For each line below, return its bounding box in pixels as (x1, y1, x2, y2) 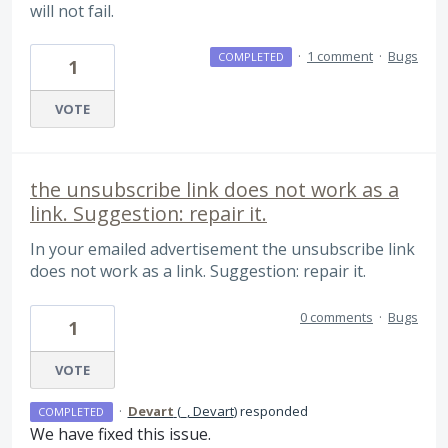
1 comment (307, 47, 373, 66)
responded (236, 401, 308, 420)
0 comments (300, 307, 373, 326)
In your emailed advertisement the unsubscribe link (30, 238, 415, 261)
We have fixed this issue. (30, 422, 211, 445)
